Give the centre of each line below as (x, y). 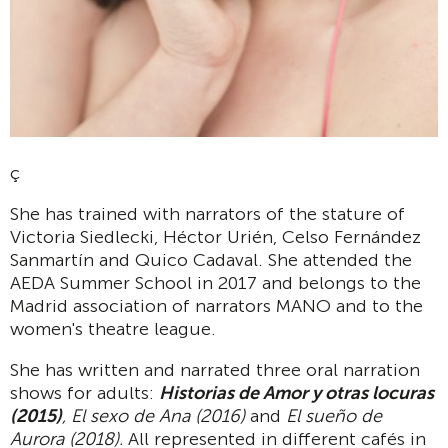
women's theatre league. (113, 329)
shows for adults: (84, 393)
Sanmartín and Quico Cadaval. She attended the (211, 260)
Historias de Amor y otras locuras (296, 393)
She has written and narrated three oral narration (215, 370)
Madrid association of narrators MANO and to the (216, 306)
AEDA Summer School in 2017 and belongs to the (215, 283)
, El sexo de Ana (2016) (153, 416)
